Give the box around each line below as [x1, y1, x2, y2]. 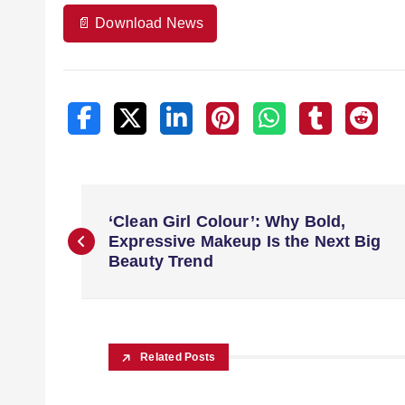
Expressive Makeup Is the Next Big [108, 232, 381, 250]
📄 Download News [77, 15, 204, 31]
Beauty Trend [108, 252, 213, 270]
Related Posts [140, 351, 216, 363]
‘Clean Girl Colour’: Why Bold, [108, 212, 346, 231]
